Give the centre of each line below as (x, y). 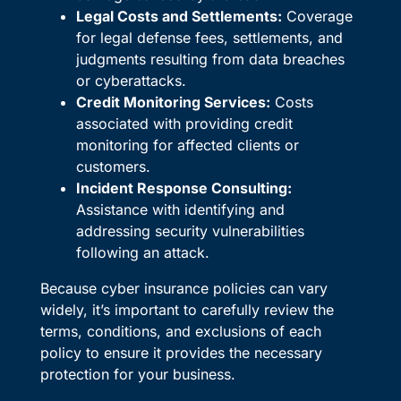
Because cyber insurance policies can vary (183, 289)
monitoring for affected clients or (187, 145)
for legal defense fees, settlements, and (209, 38)
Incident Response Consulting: (183, 188)
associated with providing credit (184, 124)
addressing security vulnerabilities (190, 231)
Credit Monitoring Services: (173, 102)
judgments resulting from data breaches (210, 60)
